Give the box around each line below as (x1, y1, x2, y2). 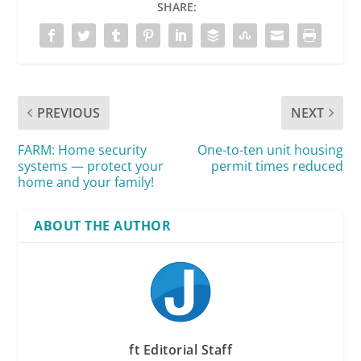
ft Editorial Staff (129, 340, 232, 359)
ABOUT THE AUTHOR (34, 216, 172, 234)
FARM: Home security (18, 140, 147, 159)
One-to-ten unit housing (197, 140, 343, 159)
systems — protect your (18, 156, 164, 175)
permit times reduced (210, 156, 343, 175)
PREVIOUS (37, 103, 101, 122)
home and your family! (18, 172, 155, 191)
